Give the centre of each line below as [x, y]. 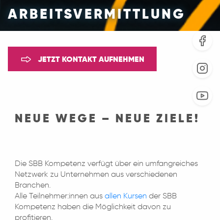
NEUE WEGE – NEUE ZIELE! [107, 119]
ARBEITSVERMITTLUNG [97, 14]
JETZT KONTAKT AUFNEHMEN [90, 60]
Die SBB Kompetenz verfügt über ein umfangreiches [106, 164]
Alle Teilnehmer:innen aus [60, 196]
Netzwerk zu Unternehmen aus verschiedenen [96, 175]
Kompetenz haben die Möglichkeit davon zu [93, 207]
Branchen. [33, 185]
